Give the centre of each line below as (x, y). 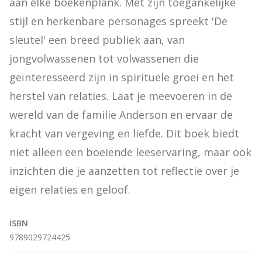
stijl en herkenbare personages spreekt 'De (118, 21)
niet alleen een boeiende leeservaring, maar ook (130, 152)
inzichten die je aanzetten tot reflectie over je (124, 171)
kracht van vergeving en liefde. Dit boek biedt (124, 133)
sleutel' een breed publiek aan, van (97, 40)
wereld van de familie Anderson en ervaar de (121, 115)
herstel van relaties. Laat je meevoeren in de (121, 96)
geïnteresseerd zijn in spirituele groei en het (122, 77)
